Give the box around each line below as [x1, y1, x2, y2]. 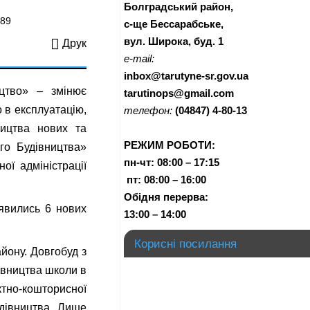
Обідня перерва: [124, 191, 208, 203]
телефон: [124, 104, 172, 116]
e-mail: [124, 53, 154, 64]
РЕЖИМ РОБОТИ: [124, 139, 215, 151]
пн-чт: [124, 156, 154, 168]
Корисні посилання [134, 237, 237, 250]
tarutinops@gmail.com [124, 87, 234, 99]
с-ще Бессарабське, [124, 18, 224, 30]
